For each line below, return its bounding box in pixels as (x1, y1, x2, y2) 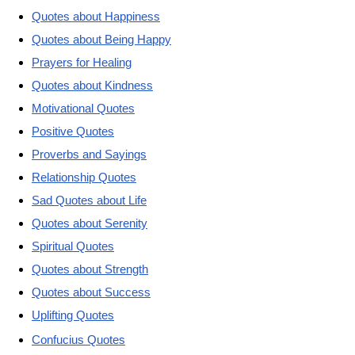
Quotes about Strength (32, 261, 148, 276)
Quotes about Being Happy (32, 32, 171, 46)
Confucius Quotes (32, 332, 125, 346)
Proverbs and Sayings (32, 147, 147, 161)
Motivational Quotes (32, 101, 135, 115)
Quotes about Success (32, 284, 151, 299)
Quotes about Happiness (32, 9, 160, 23)
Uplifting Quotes (32, 307, 114, 322)
